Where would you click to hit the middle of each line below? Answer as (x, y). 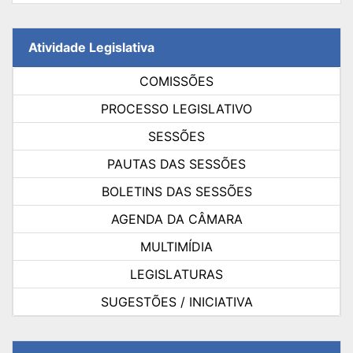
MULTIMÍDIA (176, 246)
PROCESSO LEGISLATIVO (176, 108)
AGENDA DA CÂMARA (176, 219)
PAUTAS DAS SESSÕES (176, 163)
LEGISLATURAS (176, 274)
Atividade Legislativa (91, 47)
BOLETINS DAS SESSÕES (176, 191)
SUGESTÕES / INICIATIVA (176, 301)
